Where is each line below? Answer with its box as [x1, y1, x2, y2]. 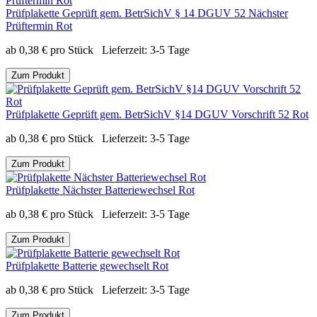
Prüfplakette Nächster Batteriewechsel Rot [6, 183, 195, 196]
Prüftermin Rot [6, 19, 72, 32]
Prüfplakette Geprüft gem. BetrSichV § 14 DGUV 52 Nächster [6, 6, 288, 19]
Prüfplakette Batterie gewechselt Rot [6, 259, 168, 272]
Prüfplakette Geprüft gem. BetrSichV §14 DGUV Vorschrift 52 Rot [6, 108, 309, 120]
